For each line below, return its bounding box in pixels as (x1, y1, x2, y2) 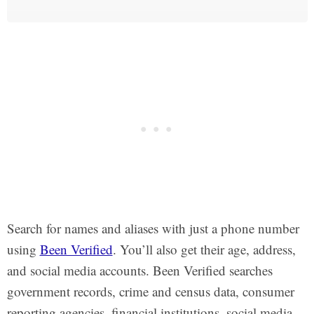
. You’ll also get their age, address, (112, 240, 296, 259)
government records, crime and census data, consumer (6, 282, 294, 301)
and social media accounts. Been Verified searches (6, 261, 273, 280)
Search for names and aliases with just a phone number (6, 219, 299, 238)
